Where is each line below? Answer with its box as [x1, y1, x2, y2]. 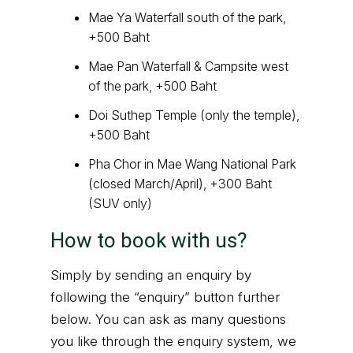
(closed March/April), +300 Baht [88, 176, 272, 192]
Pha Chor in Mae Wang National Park [88, 156, 296, 173]
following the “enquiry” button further [50, 289, 280, 306]
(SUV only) [88, 195, 152, 212]
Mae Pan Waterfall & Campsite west [88, 58, 288, 75]
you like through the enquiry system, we [50, 333, 296, 350]
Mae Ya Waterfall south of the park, [88, 9, 286, 26]
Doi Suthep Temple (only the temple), [88, 107, 299, 124]
